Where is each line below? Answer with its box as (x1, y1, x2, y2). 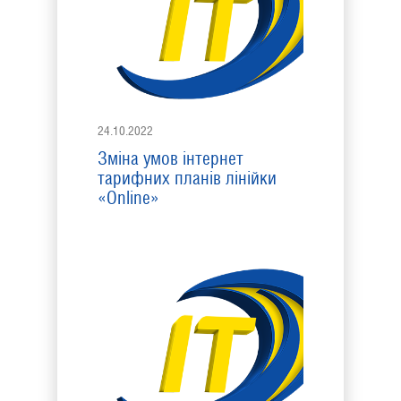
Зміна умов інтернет (98, 148, 243, 169)
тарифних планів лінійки (98, 167, 277, 189)
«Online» (98, 187, 159, 209)
